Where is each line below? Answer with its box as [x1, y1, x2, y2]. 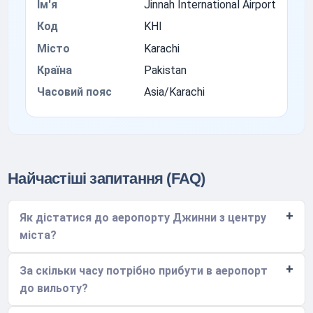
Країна [37, 63, 73, 77]
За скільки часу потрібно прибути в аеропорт [20, 263, 268, 277]
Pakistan [143, 63, 187, 77]
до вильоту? [20, 281, 89, 295]
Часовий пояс [37, 85, 112, 99]
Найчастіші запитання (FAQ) [8, 169, 205, 187]
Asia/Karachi [143, 85, 205, 99]
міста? [20, 228, 57, 242]
